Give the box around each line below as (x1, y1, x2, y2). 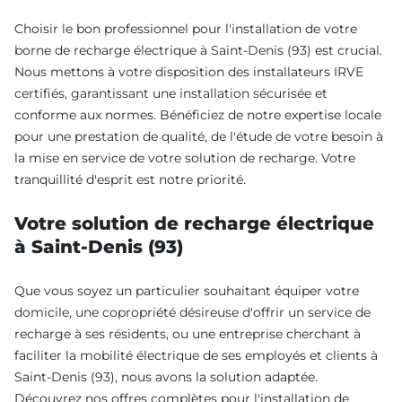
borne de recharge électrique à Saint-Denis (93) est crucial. (14, 41, 382, 58)
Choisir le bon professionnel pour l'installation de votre (14, 20, 357, 37)
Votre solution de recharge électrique (14, 212, 374, 234)
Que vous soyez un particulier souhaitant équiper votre (14, 282, 359, 299)
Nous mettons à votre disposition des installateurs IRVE (14, 63, 363, 80)
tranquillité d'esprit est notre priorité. (14, 170, 246, 188)
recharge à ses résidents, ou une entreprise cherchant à (14, 325, 361, 342)
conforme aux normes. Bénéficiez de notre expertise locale (14, 106, 381, 123)
